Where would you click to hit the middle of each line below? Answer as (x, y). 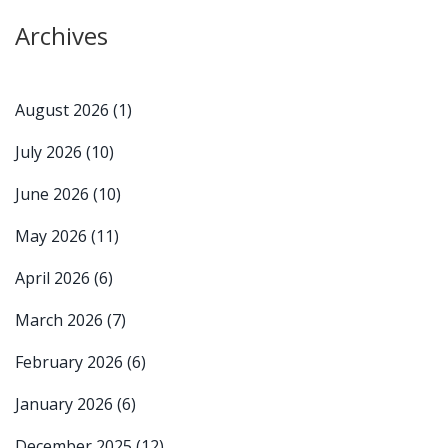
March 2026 (61, 319)
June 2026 (54, 193)
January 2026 (66, 403)
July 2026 (50, 151)
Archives (61, 35)
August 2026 (64, 109)
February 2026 (71, 361)
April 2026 (54, 277)
